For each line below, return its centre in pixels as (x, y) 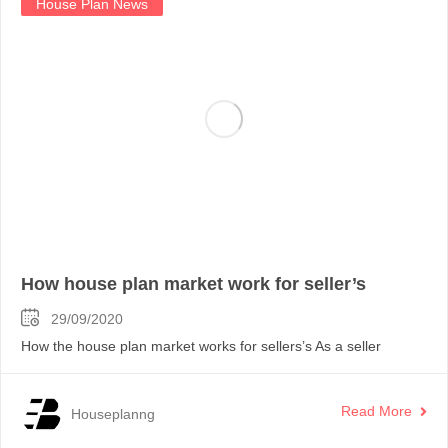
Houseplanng (113, 413)
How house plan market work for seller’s (193, 284)
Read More (376, 410)
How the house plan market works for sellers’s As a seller (201, 346)
